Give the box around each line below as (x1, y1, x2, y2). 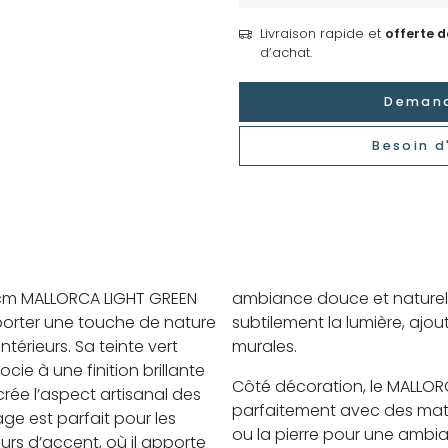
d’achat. (259, 43, 312, 61)
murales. (232, 334, 297, 358)
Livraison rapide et (259, 24, 385, 42)
